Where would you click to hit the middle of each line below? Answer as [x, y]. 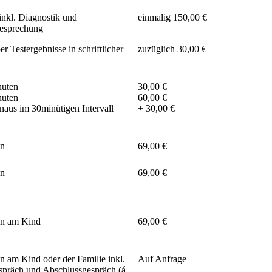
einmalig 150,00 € [172, 18]
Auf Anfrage [162, 259]
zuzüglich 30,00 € [172, 49]
